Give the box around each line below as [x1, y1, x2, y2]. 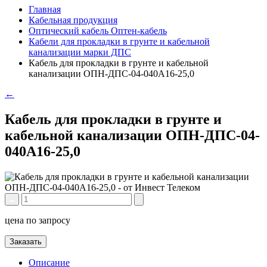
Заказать [10, 237, 42, 246]
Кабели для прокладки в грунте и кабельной [29, 36, 210, 46]
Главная [29, 4, 61, 14]
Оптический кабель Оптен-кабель [29, 26, 167, 36]
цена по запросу [5, 215, 70, 225]
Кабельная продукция [29, 15, 117, 25]
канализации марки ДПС [29, 47, 131, 57]
